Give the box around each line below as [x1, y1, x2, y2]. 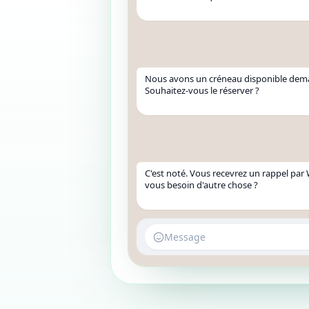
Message [164, 230, 206, 243]
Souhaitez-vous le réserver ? [145, 84, 259, 97]
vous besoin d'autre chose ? [145, 179, 258, 191]
